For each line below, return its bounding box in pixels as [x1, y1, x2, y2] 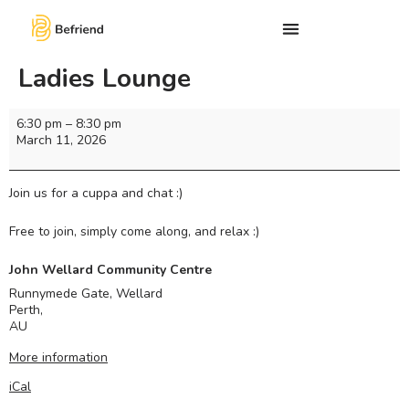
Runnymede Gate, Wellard [9, 284, 163, 302]
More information [9, 348, 108, 366]
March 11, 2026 [16, 131, 106, 150]
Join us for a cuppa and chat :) [9, 184, 183, 202]
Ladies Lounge [18, 61, 191, 97]
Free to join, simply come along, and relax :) [9, 222, 259, 240]
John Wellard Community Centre [9, 260, 212, 278]
